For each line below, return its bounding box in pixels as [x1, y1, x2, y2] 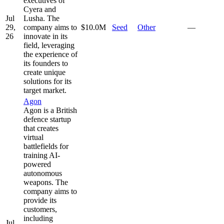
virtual [23, 132, 43, 141]
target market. [23, 85, 66, 94]
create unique [23, 67, 65, 76]
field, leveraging [23, 40, 74, 49]
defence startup [23, 114, 71, 123]
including [23, 213, 53, 222]
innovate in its [23, 31, 67, 40]
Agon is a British [23, 105, 77, 114]
